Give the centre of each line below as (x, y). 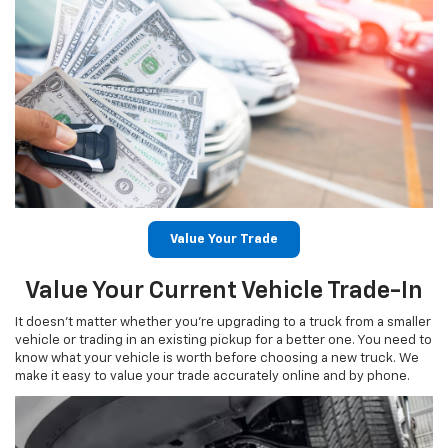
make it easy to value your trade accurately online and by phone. (212, 376)
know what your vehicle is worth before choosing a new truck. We (217, 358)
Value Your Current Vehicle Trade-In (224, 290)
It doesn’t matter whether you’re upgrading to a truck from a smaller (223, 322)
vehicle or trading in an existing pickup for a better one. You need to (223, 340)
